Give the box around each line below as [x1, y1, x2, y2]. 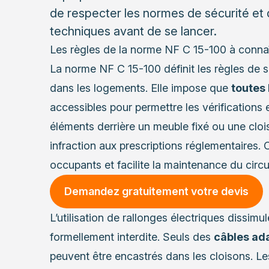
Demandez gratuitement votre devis [64, 185, 249, 198]
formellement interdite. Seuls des [49, 231, 214, 244]
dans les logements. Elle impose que [49, 82, 231, 95]
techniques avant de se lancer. [49, 24, 217, 39]
